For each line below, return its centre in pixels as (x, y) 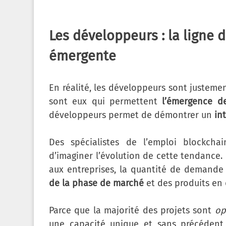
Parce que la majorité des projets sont (132, 211)
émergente (82, 56)
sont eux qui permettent (106, 102)
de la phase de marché (96, 183)
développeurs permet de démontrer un (132, 115)
